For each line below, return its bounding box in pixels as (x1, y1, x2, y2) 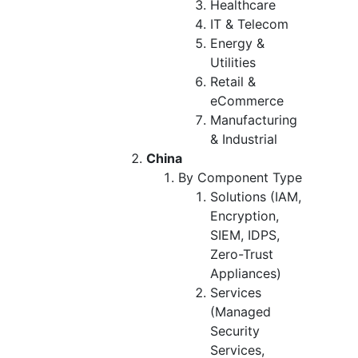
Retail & (210, 73, 256, 89)
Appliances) (210, 265, 281, 281)
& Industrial (210, 130, 277, 147)
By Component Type (178, 169, 302, 185)
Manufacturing (210, 111, 297, 128)
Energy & (210, 34, 265, 51)
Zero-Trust (210, 245, 273, 262)
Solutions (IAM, (210, 188, 301, 205)
